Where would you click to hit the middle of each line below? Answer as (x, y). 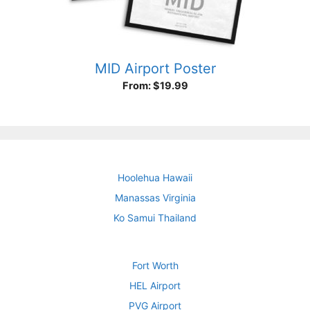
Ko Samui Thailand (155, 217)
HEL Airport (155, 285)
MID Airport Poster (155, 68)
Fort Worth (155, 265)
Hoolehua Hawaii (155, 177)
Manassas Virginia (155, 197)
